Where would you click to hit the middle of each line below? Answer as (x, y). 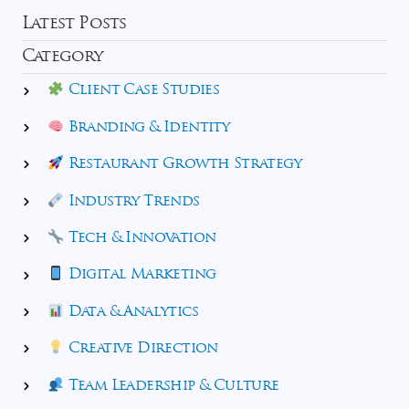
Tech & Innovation (140, 239)
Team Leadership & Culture (172, 386)
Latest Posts (74, 25)
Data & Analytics (131, 313)
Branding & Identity (147, 128)
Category (63, 58)
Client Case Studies (142, 91)
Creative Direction (141, 349)
